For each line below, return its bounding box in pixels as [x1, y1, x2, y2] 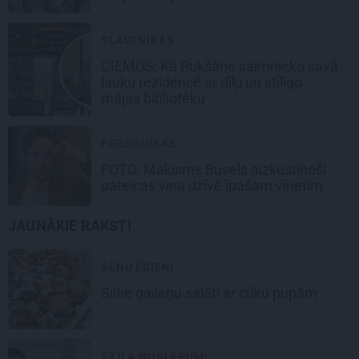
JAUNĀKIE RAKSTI [8, 217, 131, 235]
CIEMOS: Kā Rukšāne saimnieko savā [101, 58, 338, 75]
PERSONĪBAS [101, 137, 177, 151]
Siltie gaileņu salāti [101, 284, 223, 302]
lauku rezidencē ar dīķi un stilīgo [101, 74, 302, 91]
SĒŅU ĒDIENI [101, 260, 175, 274]
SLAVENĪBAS [101, 34, 175, 47]
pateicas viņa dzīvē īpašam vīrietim [101, 177, 326, 195]
